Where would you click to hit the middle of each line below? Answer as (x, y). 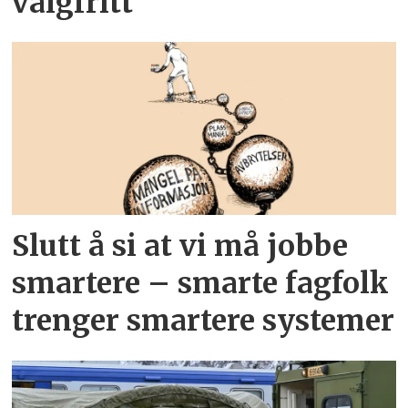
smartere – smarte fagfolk (201, 284)
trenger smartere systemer (204, 321)
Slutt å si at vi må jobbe (180, 246)
